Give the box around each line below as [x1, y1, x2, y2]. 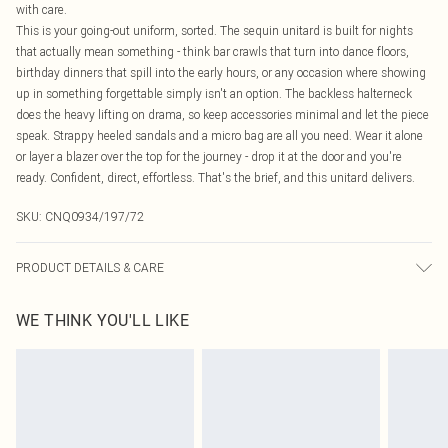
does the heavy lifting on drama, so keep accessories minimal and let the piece [16, 107, 429, 122]
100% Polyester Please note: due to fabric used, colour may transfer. [16, 296, 371, 311]
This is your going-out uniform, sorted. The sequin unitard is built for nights [16, 23, 413, 38]
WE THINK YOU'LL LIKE [16, 311, 189, 330]
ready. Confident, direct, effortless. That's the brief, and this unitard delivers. [16, 170, 415, 185]
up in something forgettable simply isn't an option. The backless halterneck [16, 86, 412, 101]
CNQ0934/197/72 [45, 209, 144, 224]
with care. [16, 2, 67, 17]
